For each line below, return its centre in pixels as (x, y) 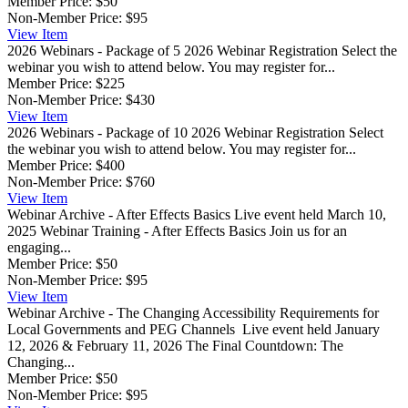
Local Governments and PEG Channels (123, 329)
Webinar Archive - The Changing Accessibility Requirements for (193, 312)
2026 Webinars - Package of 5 (94, 50)
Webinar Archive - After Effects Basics (119, 214)
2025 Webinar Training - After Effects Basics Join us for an (177, 230)
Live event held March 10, (310, 214)
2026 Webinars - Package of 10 (97, 132)
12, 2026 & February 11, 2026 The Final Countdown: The (175, 345)
